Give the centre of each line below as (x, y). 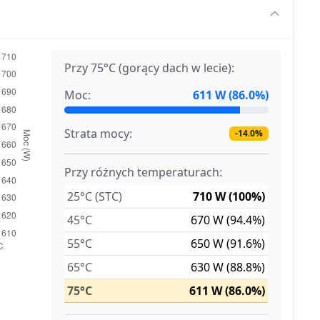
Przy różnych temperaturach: (144, 172)
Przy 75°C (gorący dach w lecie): (150, 68)
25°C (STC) (95, 197)
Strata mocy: (99, 134)
